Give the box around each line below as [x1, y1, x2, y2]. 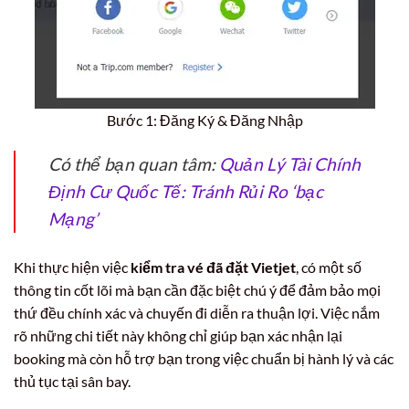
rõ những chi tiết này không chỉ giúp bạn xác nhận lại [14, 327, 342, 345]
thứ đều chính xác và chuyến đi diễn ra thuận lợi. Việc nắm [14, 304, 380, 322]
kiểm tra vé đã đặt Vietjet [131, 258, 296, 277]
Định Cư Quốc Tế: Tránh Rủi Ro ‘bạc [48, 181, 323, 203]
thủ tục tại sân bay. [14, 372, 131, 391]
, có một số [296, 258, 362, 277]
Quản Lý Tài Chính [219, 153, 361, 175]
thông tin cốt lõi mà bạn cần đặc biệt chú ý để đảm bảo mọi [14, 281, 381, 299]
